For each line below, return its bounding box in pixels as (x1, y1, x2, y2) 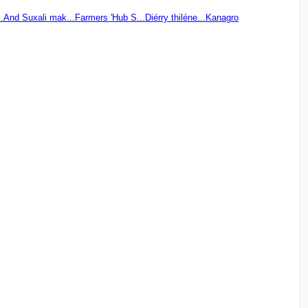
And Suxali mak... (3, 12, 75, 23)
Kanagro (206, 12, 239, 23)
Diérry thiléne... (145, 12, 206, 23)
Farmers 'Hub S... (75, 12, 145, 23)
